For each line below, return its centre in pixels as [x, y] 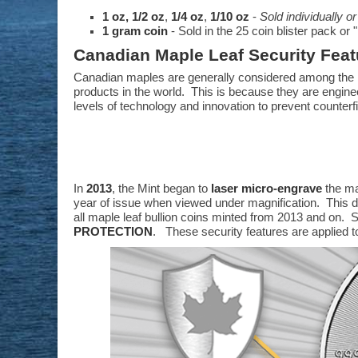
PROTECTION [113, 232]
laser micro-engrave [267, 189]
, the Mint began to [161, 189]
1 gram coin [135, 31]
